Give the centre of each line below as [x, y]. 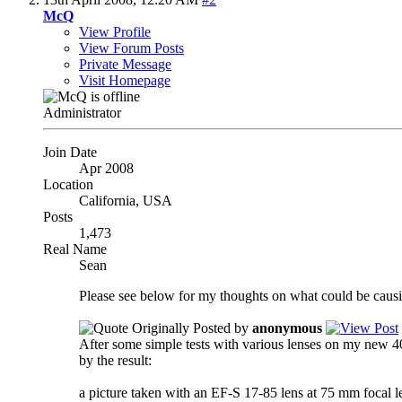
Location [68, 184]
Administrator [82, 112]
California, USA [126, 200]
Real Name [75, 249]
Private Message [125, 64]
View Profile [115, 31]
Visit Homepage [125, 80]
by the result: [115, 360]
